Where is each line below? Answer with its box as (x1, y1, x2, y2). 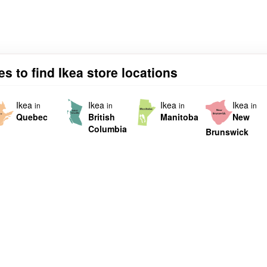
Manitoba (160, 111, 198, 123)
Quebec (16, 111, 48, 123)
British (88, 111, 116, 123)
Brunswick (205, 126, 249, 138)
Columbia (88, 123, 128, 135)
